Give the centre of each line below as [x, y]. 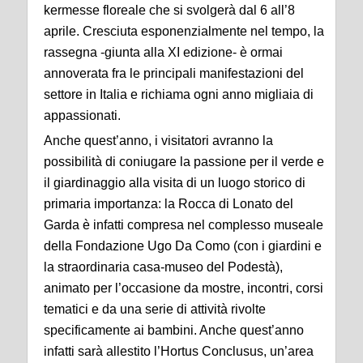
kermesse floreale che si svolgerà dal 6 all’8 [169, 11]
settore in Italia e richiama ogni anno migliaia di [179, 95]
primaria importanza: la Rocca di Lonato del [169, 204]
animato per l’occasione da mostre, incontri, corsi [184, 288]
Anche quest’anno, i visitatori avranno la [158, 141]
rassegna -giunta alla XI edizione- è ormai [163, 53]
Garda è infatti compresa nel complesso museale [184, 225]
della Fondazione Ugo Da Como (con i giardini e [183, 246]
